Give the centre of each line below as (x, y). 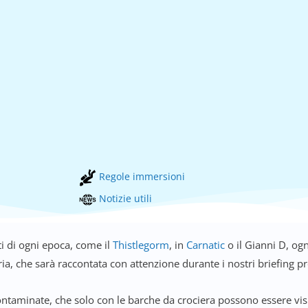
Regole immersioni (140, 176)
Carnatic (207, 244)
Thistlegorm (141, 244)
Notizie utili (124, 198)
